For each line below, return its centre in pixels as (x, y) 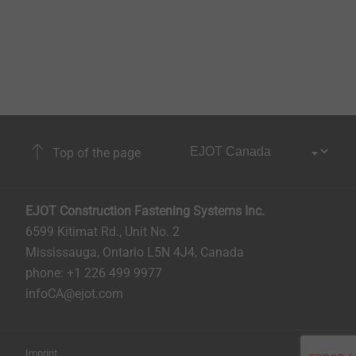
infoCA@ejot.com (74, 294)
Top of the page (95, 153)
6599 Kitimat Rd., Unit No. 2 (103, 232)
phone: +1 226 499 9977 (94, 273)
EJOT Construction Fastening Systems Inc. (145, 211)
